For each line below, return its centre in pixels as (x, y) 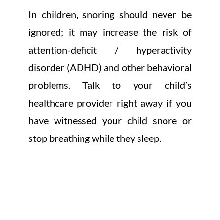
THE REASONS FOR (110, 193)
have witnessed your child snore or (110, 120)
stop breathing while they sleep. (95, 138)
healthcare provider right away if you (110, 102)
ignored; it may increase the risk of (110, 32)
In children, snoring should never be (110, 14)
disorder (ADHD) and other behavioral (110, 67)
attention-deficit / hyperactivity (110, 49)
